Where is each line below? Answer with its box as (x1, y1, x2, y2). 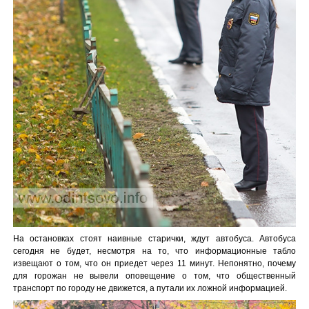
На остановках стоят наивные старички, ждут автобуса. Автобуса (13, 234, 296, 244)
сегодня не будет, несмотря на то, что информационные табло (13, 246, 296, 257)
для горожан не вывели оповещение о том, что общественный (13, 271, 296, 281)
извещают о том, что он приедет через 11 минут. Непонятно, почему (13, 259, 296, 269)
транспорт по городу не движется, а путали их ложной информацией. (13, 283, 287, 294)
